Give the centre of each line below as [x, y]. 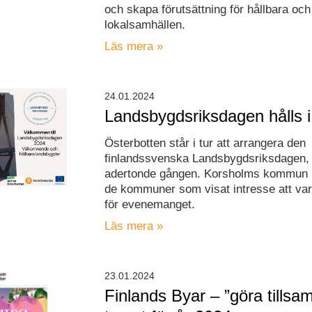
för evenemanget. [150, 205]
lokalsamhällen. [145, 25]
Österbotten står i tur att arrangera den [205, 143]
